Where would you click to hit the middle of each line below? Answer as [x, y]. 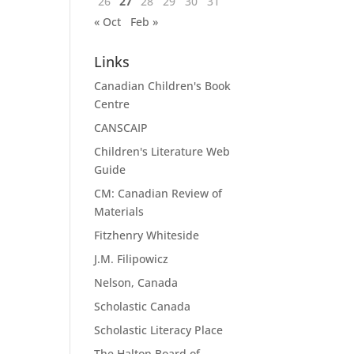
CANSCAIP [121, 128]
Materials [119, 211]
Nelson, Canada [136, 282]
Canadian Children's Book [163, 86]
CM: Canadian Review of [158, 193]
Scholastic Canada [143, 306]
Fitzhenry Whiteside [147, 235]
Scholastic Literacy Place [159, 330]
